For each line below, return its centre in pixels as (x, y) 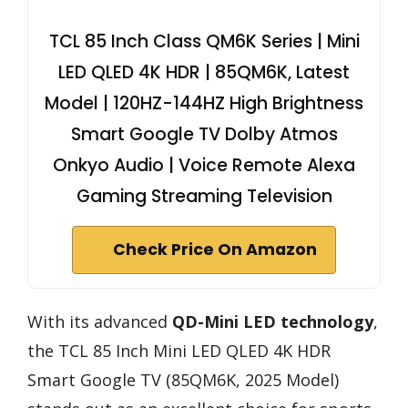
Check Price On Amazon (215, 249)
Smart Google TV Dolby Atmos (204, 134)
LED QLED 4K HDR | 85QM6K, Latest (204, 72)
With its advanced (100, 321)
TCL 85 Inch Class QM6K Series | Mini (204, 41)
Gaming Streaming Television (204, 196)
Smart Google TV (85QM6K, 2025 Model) (183, 379)
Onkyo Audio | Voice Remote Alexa (204, 165)
